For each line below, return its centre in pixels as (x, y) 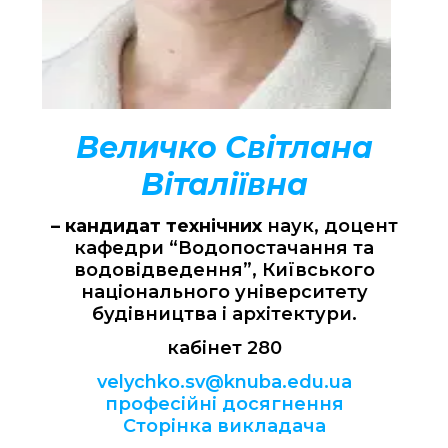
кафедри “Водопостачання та (224, 248)
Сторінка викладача (224, 426)
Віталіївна (224, 185)
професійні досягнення (224, 404)
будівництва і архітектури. (224, 314)
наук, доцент (329, 226)
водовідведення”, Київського (224, 270)
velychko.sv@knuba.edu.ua (224, 382)
